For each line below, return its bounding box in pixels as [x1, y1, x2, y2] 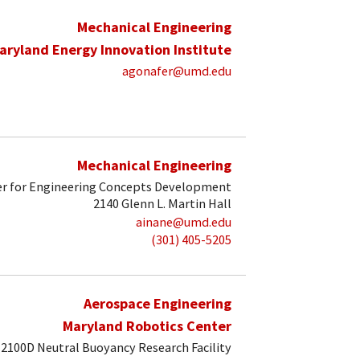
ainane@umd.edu [136, 213, 231, 230]
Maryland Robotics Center [63, 317, 231, 336]
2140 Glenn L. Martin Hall [93, 195, 231, 212]
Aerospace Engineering [84, 294, 231, 313]
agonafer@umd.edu [122, 63, 231, 80]
